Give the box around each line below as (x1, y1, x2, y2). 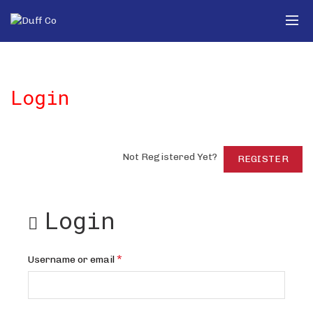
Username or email (28, 254, 117, 265)
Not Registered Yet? (122, 151, 224, 163)
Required (122, 251, 165, 263)
